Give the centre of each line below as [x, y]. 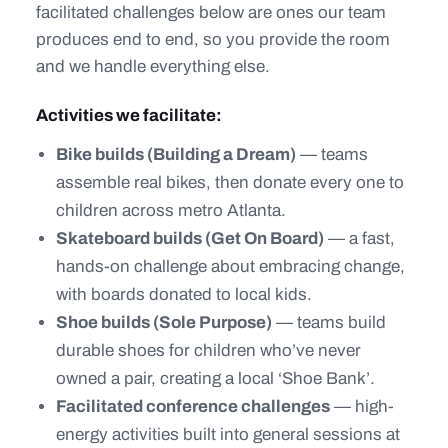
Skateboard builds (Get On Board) [190, 238]
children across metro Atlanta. [171, 210]
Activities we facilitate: [129, 115]
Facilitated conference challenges [193, 406]
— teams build [329, 322]
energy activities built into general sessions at [228, 434]
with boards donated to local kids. [184, 294]
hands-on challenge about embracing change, [230, 266]
